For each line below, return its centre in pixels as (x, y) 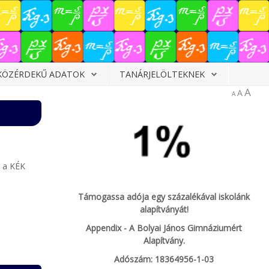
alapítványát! (164, 209)
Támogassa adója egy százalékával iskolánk (164, 196)
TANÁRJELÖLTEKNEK (162, 74)
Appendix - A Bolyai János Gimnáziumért (164, 228)
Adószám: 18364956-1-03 (164, 259)
